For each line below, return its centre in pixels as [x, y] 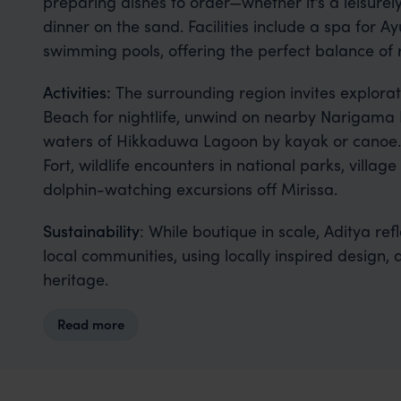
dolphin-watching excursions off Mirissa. [190, 188]
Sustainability [91, 230]
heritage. [75, 279]
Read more [91, 324]
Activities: [77, 92]
